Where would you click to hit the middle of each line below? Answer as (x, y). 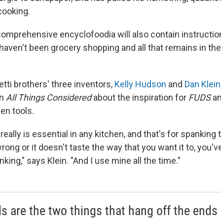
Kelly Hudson (140, 84)
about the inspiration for (140, 98)
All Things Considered (49, 98)
